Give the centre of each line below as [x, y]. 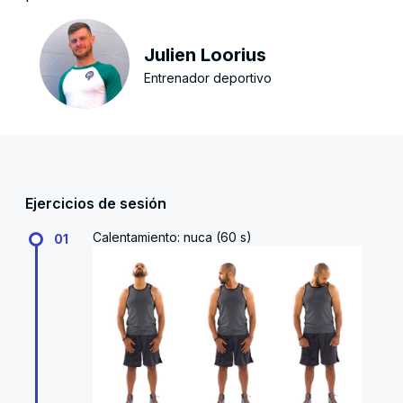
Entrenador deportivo [208, 77]
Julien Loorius [205, 54]
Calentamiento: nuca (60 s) [173, 237]
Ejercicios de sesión [96, 203]
